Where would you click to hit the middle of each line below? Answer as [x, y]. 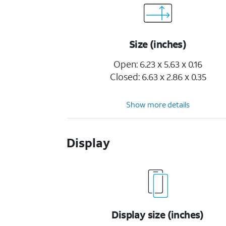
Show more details [158, 104]
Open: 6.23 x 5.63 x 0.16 [158, 64]
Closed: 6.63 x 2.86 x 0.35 [158, 77]
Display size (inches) [158, 214]
